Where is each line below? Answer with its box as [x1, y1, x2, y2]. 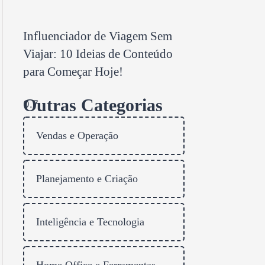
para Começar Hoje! [23, 65, 123, 79]
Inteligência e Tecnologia [36, 216, 144, 228]
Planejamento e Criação [36, 173, 138, 185]
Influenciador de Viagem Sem [23, 30, 172, 43]
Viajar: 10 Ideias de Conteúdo [23, 47, 173, 61]
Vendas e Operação [36, 130, 118, 142]
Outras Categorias [23, 95, 163, 115]
